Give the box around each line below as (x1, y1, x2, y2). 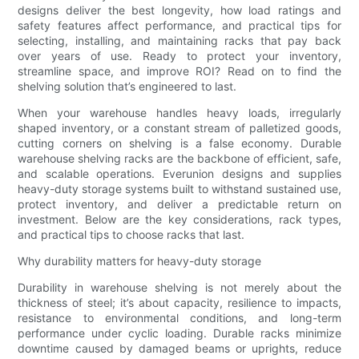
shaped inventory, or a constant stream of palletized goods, (18, 120, 341, 135)
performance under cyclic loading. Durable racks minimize (18, 325, 341, 340)
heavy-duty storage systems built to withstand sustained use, (18, 181, 341, 196)
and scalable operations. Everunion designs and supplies (18, 166, 341, 180)
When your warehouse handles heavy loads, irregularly (18, 105, 341, 119)
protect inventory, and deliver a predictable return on (18, 196, 341, 211)
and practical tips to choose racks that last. (18, 227, 245, 241)
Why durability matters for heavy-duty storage (18, 253, 262, 268)
